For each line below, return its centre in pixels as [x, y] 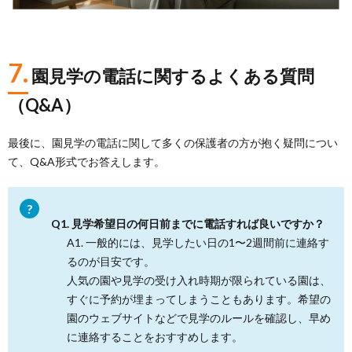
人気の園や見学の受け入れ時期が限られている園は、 [199, 280]
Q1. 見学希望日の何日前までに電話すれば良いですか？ [188, 224]
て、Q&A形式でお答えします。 [86, 162]
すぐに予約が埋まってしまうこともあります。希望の [199, 299]
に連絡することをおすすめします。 [155, 337]
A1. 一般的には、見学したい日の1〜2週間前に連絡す [198, 243]
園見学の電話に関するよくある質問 [173, 76]
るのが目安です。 [111, 262]
